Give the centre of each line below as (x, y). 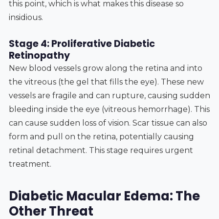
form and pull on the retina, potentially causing (101, 136)
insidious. (26, 17)
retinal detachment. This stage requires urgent (101, 150)
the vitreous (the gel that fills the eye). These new (106, 82)
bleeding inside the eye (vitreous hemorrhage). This (109, 109)
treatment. (30, 164)
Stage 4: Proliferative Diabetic (82, 44)
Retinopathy (39, 55)
